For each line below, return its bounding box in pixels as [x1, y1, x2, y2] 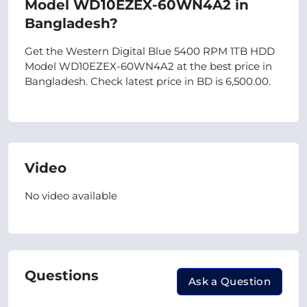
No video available [25, 189, 117, 202]
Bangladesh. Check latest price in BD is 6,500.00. [25, 75, 271, 88]
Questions [25, 267, 99, 284]
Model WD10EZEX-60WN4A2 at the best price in [25, 60, 272, 73]
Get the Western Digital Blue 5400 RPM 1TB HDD [25, 45, 275, 58]
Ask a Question [188, 274, 271, 288]
